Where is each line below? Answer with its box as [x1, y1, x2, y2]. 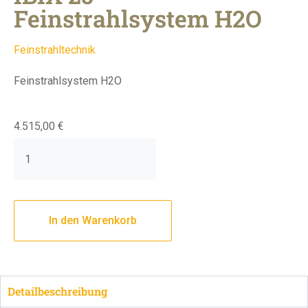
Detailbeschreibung [8, 284, 107, 298]
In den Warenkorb [49, 214, 137, 227]
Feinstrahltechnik [14, 43, 96, 56]
